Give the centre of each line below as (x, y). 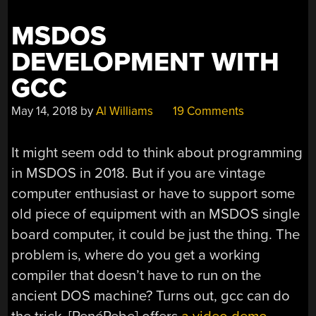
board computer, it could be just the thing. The (156, 234)
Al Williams (125, 111)
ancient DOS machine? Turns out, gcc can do (151, 296)
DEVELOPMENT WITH (146, 62)
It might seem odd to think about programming (157, 152)
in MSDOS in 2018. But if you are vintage (139, 173)
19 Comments (207, 111)
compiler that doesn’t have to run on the (136, 275)
